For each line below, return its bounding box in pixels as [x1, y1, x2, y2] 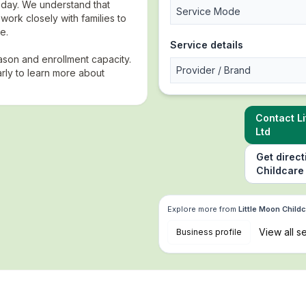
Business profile [176, 227, 242, 237]
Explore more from [167, 204, 236, 214]
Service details [170, 39, 243, 51]
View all [259, 226, 294, 238]
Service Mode [176, 5, 240, 17]
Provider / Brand [176, 64, 251, 76]
